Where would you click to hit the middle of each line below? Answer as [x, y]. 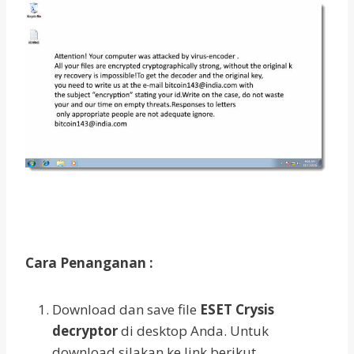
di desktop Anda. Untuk [193, 331]
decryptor [85, 331]
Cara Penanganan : [89, 263]
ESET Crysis [237, 310]
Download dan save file [126, 310]
